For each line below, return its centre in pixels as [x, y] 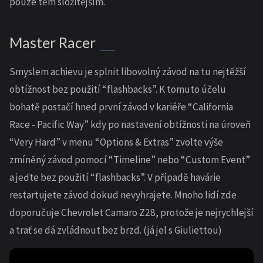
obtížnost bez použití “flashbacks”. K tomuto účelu [118, 89]
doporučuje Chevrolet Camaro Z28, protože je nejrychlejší [131, 213]
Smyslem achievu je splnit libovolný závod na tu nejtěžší [128, 72]
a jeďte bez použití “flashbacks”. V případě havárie [115, 177]
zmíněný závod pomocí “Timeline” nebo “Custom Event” [130, 160]
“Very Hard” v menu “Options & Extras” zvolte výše [116, 142]
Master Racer [53, 43]
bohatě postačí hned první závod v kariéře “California [121, 107]
